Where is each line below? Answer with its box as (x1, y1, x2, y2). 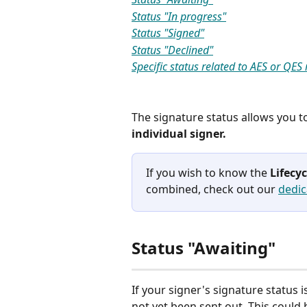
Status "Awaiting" (132, 236, 275, 260)
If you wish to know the (146, 164, 270, 180)
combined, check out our (146, 181, 278, 197)
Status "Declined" (132, 42, 213, 58)
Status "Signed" (132, 25, 204, 41)
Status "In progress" (132, 8, 226, 24)
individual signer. (132, 125, 229, 141)
